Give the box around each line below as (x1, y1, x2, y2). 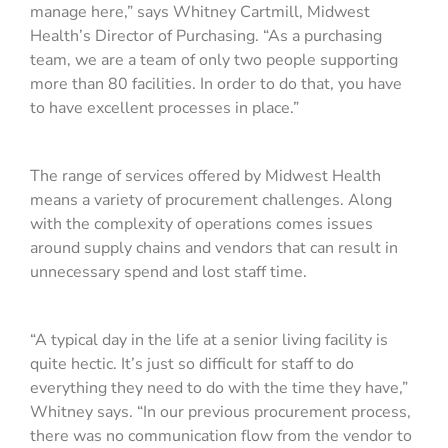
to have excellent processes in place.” (30, 97, 299, 120)
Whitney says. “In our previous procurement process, (30, 401, 411, 424)
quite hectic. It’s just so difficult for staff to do (30, 353, 354, 376)
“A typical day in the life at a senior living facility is (30, 329, 388, 352)
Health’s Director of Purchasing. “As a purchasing (30, 25, 382, 48)
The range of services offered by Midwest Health (30, 165, 381, 188)
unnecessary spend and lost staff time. (30, 261, 311, 284)
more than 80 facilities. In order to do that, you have (30, 73, 402, 96)
